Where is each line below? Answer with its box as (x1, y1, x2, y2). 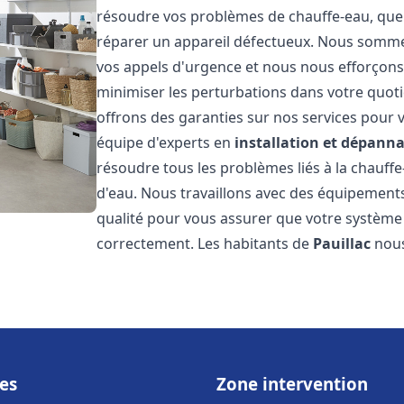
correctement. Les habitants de (96, 234, 314, 253)
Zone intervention (216, 372, 368, 395)
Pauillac (313, 234, 372, 253)
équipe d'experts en (96, 133, 235, 152)
